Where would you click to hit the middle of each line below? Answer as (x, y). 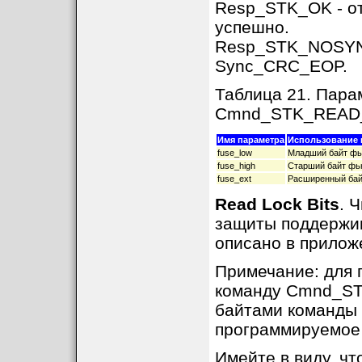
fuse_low (234, 153)
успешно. (252, 27)
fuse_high (236, 166)
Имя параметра (250, 140)
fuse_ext (234, 179)
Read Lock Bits (277, 204)
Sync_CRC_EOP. (281, 66)
